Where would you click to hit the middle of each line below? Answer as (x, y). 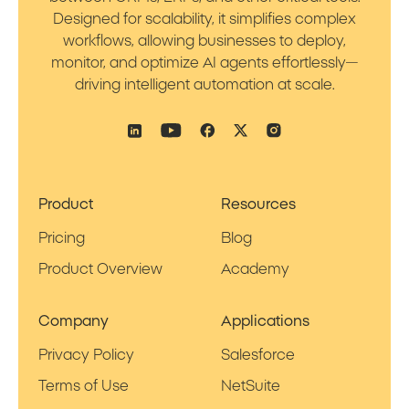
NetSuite (251, 386)
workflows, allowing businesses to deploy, (204, 41)
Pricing (61, 238)
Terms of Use (83, 386)
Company (73, 321)
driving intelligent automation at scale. (204, 84)
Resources (259, 204)
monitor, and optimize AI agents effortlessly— (204, 63)
